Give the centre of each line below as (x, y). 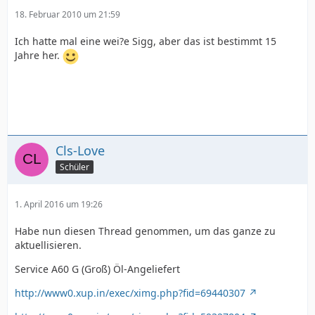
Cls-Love (80, 150)
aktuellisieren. (48, 245)
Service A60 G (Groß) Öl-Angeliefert (97, 269)
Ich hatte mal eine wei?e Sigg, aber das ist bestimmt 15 (146, 41)
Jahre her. (39, 56)
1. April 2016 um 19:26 (59, 204)
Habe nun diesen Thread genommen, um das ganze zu (145, 231)
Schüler (75, 167)
